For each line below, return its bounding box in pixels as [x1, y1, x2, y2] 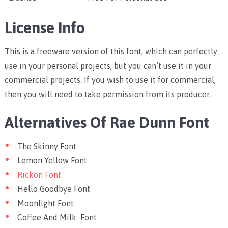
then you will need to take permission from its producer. [4, 90, 211, 99]
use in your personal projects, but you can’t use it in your [4, 61, 211, 71]
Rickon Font [17, 170, 63, 180]
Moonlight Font [17, 198, 74, 208]
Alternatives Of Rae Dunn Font [4, 113, 209, 131]
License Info [4, 19, 85, 37]
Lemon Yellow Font [17, 156, 87, 165]
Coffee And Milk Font [17, 213, 97, 222]
